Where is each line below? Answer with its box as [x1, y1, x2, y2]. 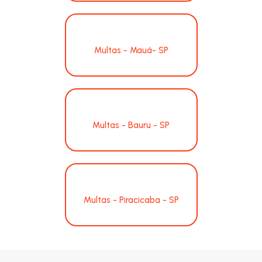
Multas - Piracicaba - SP [83, 194, 179, 205]
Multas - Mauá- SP [94, 44, 168, 56]
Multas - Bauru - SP [92, 119, 170, 130]
